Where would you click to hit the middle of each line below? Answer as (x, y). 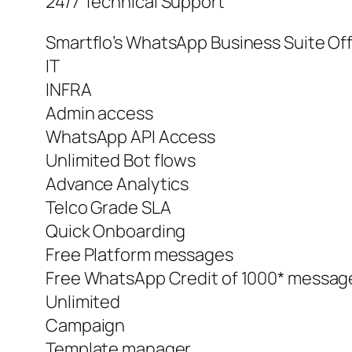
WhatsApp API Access (131, 137)
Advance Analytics (117, 184)
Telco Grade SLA (108, 208)
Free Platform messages (139, 255)
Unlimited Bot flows (121, 161)
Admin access (99, 114)
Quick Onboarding (116, 231)
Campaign (86, 326)
